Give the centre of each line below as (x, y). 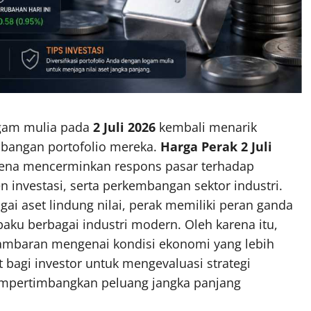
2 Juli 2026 (124, 127)
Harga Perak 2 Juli (216, 146)
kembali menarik (206, 127)
